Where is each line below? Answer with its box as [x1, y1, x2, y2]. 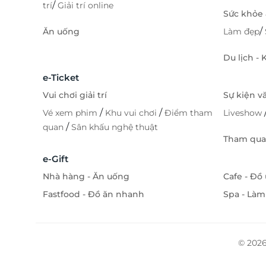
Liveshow [223, 107, 264, 119]
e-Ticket [43, 72, 79, 84]
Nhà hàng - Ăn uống [43, 171, 129, 182]
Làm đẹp [223, 26, 259, 37]
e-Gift [43, 153, 68, 165]
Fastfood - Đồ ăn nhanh [43, 189, 144, 200]
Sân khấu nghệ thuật [71, 122, 158, 133]
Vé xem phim [43, 107, 100, 119]
